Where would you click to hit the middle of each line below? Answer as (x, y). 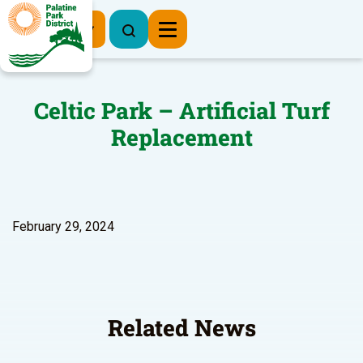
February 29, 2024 (63, 226)
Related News (181, 328)
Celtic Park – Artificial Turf (181, 111)
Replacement (181, 137)
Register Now (53, 28)
